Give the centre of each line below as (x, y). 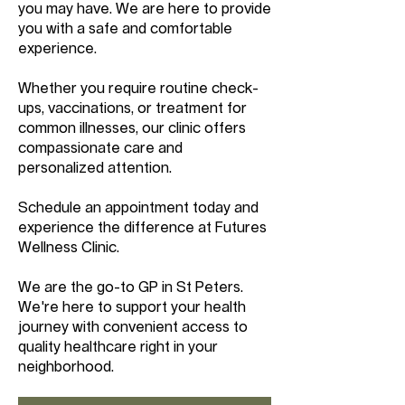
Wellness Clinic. (69, 248)
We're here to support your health (132, 307)
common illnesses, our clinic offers (132, 128)
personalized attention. (95, 168)
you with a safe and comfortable (125, 29)
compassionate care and (100, 148)
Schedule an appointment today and (138, 208)
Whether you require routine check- (138, 89)
